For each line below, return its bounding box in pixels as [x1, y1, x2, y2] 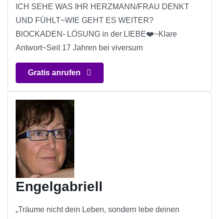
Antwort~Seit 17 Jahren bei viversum [16, 44, 143, 52]
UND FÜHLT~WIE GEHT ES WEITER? [16, 16, 153, 25]
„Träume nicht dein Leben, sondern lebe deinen [16, 205, 179, 214]
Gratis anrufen [28, 68, 83, 77]
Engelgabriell [16, 179, 103, 195]
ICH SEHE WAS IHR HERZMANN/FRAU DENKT [16, 2, 189, 11]
